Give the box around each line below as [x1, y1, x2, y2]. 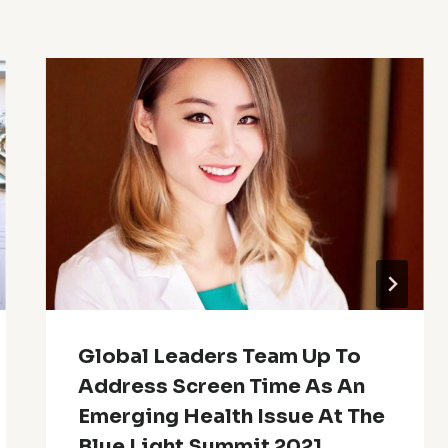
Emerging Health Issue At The [77, 404, 385, 430]
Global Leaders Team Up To [77, 344, 361, 370]
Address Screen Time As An [77, 374, 365, 400]
